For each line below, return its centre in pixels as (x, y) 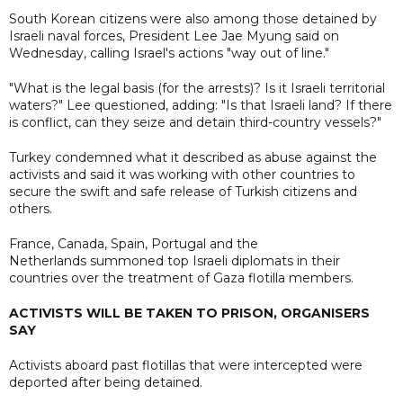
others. (31, 208)
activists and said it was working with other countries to (182, 174)
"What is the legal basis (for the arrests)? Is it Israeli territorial (197, 88)
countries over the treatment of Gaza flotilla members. (181, 278)
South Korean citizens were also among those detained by (193, 18)
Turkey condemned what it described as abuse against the (193, 157)
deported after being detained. (106, 382)
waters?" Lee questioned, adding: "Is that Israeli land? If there (201, 105)
